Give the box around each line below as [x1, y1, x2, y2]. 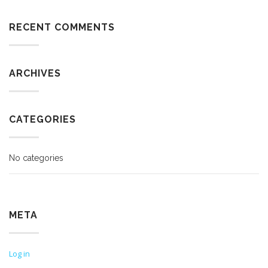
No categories [9, 153, 63, 163]
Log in [9, 248, 30, 259]
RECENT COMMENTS [9, 22, 115, 33]
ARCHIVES [9, 68, 61, 79]
